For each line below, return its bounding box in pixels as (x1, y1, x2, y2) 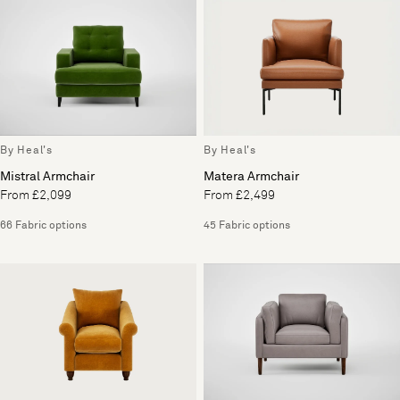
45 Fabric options (204, 221, 290, 232)
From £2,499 (204, 189, 275, 203)
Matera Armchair (204, 171, 299, 184)
